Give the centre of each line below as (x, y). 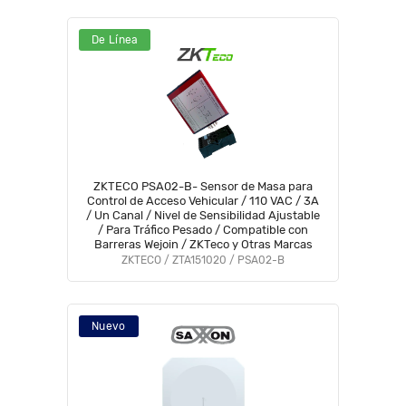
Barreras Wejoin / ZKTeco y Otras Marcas (203, 244)
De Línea (115, 40)
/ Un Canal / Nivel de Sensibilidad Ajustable (203, 215)
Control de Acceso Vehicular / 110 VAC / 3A (164, 201)
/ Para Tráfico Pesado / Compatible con (203, 230)
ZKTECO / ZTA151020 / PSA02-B (203, 260)
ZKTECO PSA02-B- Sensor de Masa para (203, 186)
